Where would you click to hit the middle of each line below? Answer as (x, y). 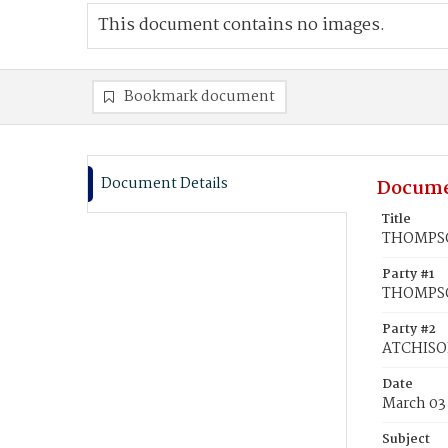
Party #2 (409, 329)
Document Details (164, 184)
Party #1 (408, 274)
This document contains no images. (241, 25)
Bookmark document (199, 97)
